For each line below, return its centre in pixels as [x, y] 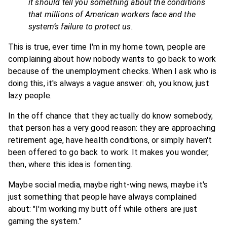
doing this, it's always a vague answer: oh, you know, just [109, 83]
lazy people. [30, 96]
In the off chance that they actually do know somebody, [111, 116]
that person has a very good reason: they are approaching [112, 128]
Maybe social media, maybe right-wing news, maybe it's [108, 185]
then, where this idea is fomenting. [70, 164]
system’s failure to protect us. [81, 27]
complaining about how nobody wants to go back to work [112, 59]
